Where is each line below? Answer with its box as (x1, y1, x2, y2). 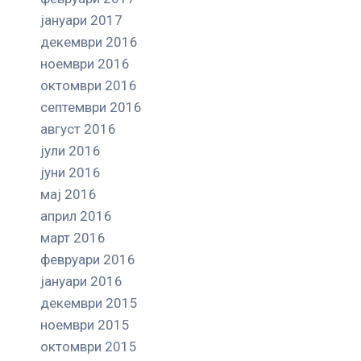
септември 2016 (40, 98, 142, 115)
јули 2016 (40, 142, 101, 159)
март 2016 (40, 229, 106, 246)
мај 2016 (40, 185, 97, 202)
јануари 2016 (40, 272, 122, 289)
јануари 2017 (40, 11, 122, 28)
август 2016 (40, 120, 116, 137)
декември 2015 (40, 294, 138, 311)
